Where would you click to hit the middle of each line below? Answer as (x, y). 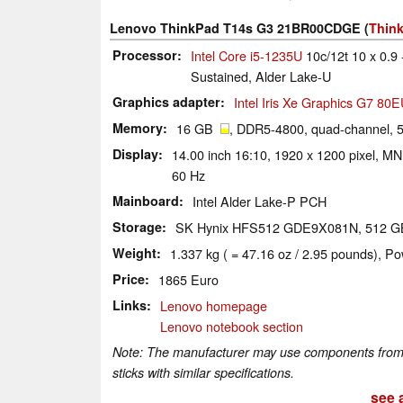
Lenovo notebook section (232, 326)
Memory (138, 127)
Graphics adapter (166, 101)
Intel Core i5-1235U (246, 55)
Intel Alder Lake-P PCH (260, 201)
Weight (134, 252)
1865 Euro (188, 279)
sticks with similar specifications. (203, 372)
